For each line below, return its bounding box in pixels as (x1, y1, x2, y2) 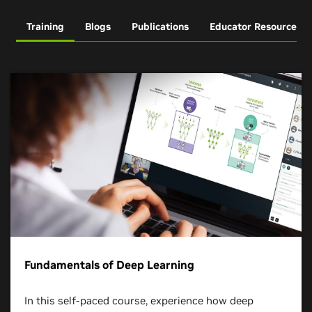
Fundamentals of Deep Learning (24, 258, 194, 272)
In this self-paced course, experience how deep (24, 294, 253, 307)
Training (26, 20, 64, 33)
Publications (131, 20, 189, 33)
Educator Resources (209, 20, 302, 33)
